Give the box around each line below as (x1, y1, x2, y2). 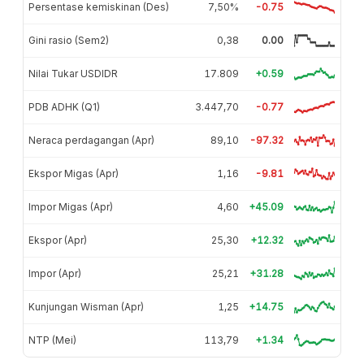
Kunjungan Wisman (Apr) (28, 300, 144, 313)
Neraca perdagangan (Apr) (28, 133, 154, 146)
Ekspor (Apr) (28, 233, 87, 246)
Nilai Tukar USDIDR (28, 67, 118, 80)
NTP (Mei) (28, 333, 76, 346)
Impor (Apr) (28, 266, 81, 279)
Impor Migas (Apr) (28, 200, 113, 213)
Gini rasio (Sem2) (28, 33, 109, 46)
